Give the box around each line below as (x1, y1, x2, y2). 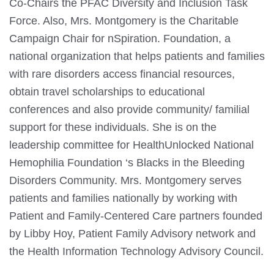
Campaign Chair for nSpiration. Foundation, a (9, 32, 231, 45)
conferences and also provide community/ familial (9, 103, 250, 116)
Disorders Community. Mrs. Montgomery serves (9, 174, 242, 187)
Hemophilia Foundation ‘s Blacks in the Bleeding (9, 157, 245, 169)
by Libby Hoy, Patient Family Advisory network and (9, 228, 256, 240)
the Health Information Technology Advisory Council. (9, 245, 264, 257)
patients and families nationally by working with (9, 192, 237, 204)
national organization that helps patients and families (9, 50, 265, 62)
